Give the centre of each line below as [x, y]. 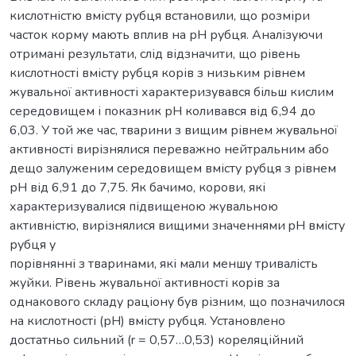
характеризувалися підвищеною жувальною [144, 206]
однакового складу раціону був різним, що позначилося [177, 302]
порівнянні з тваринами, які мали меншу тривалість [164, 263]
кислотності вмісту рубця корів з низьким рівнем [157, 73]
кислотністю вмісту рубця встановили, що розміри [160, 15]
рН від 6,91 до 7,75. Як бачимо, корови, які [137, 187]
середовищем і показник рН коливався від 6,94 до [163, 111]
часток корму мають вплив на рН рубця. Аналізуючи [166, 35]
